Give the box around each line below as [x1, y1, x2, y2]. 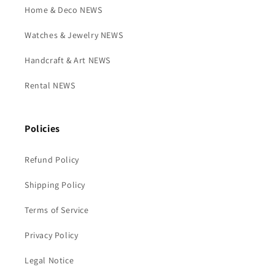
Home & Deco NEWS [25, 4, 103, 15]
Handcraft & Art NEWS [25, 55, 110, 66]
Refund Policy [25, 154, 79, 165]
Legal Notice [25, 255, 74, 266]
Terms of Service [25, 204, 89, 215]
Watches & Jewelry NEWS [25, 29, 123, 41]
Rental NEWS [25, 80, 76, 91]
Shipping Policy [25, 179, 85, 190]
